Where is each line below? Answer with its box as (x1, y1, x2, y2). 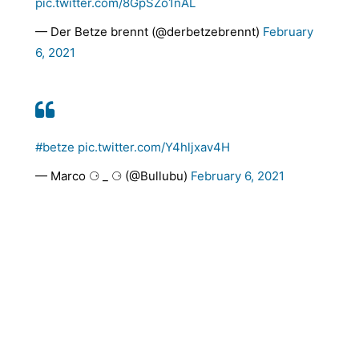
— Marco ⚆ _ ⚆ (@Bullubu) (35, 168, 191, 184)
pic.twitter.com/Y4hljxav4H (78, 139, 230, 155)
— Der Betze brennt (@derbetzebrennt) (35, 24, 263, 40)
